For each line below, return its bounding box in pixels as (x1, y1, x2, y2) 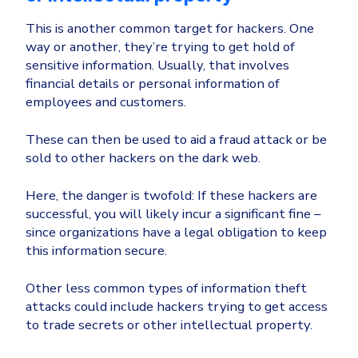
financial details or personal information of (26, 74, 280, 93)
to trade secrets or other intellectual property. (26, 316, 312, 335)
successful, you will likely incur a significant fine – (26, 205, 320, 224)
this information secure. (26, 241, 167, 261)
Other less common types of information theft (26, 279, 307, 298)
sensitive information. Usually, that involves (26, 56, 289, 75)
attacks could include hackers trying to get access (26, 297, 328, 316)
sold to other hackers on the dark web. (26, 149, 261, 168)
